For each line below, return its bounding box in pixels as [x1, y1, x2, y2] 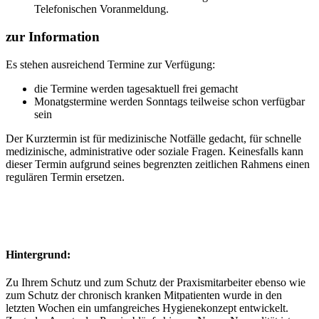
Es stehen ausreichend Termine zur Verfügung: [6, 58, 215, 70]
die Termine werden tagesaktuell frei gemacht [34, 82, 238, 95]
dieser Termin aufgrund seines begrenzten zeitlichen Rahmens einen [6, 157, 310, 170]
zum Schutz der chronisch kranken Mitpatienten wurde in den [6, 289, 282, 302]
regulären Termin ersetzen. [6, 170, 125, 183]
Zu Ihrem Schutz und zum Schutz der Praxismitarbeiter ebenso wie [6, 276, 305, 289]
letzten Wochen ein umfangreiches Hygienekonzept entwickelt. [6, 302, 288, 315]
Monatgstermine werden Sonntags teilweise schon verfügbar [34, 95, 305, 108]
